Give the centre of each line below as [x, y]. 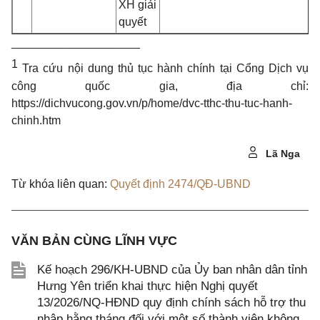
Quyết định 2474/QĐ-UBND [180, 184]
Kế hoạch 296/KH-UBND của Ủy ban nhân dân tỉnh [172, 269]
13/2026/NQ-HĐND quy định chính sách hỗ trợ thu [171, 302]
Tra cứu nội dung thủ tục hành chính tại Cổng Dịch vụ [163, 69]
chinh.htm [36, 120]
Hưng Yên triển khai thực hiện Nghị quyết [147, 286]
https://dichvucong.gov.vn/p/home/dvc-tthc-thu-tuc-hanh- [152, 103]
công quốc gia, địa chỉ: [160, 86]
